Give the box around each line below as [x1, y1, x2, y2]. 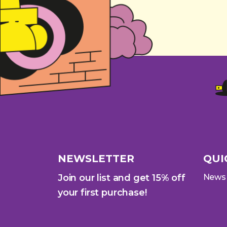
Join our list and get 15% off [58, 172, 185, 183]
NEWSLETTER [58, 152, 134, 165]
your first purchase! [58, 186, 147, 198]
